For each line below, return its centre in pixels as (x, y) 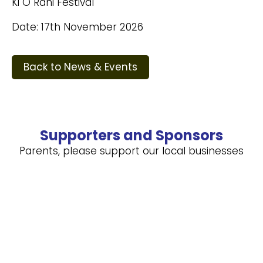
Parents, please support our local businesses (131, 151)
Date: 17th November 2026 (77, 27)
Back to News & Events (80, 67)
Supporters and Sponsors (131, 136)
